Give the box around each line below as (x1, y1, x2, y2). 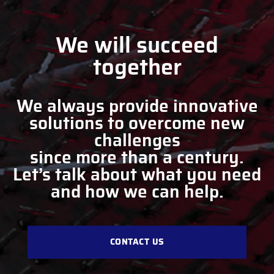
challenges (94, 132, 180, 150)
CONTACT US (109, 237, 165, 246)
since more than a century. (30, 149, 244, 167)
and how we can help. (50, 183, 224, 201)
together (92, 56, 182, 79)
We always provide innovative (16, 98, 258, 116)
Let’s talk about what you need (13, 166, 261, 184)
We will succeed (56, 34, 218, 57)
